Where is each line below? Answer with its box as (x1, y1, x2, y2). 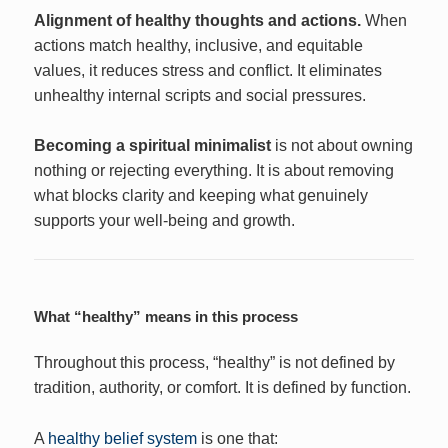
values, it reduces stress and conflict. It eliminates (34, 61, 383, 79)
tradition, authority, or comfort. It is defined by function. (34, 379, 412, 397)
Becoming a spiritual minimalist (34, 137, 272, 155)
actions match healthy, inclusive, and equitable (34, 36, 364, 54)
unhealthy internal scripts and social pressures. (34, 86, 367, 104)
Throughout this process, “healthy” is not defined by (34, 354, 396, 372)
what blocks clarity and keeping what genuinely (34, 187, 369, 205)
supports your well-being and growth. (34, 212, 296, 230)
